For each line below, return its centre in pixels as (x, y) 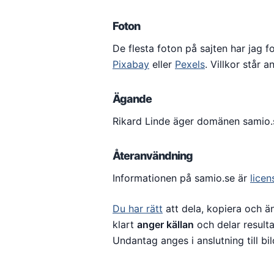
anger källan (165, 224)
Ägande (132, 99)
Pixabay (131, 64)
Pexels (190, 64)
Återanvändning (153, 156)
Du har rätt (138, 209)
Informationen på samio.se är (181, 178)
